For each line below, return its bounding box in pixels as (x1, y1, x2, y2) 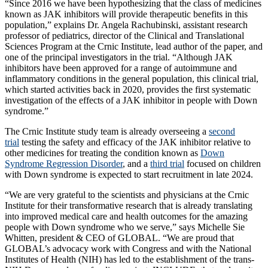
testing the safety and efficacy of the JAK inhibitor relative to (19, 136, 251, 147)
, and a (123, 158, 150, 169)
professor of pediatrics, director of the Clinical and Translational (5, 30, 244, 41)
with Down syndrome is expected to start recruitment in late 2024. (5, 169, 253, 179)
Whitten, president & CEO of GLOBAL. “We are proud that (5, 232, 234, 243)
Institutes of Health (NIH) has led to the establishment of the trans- (5, 254, 254, 264)
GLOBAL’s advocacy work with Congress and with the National (5, 243, 251, 254)
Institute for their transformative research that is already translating (5, 200, 252, 211)
